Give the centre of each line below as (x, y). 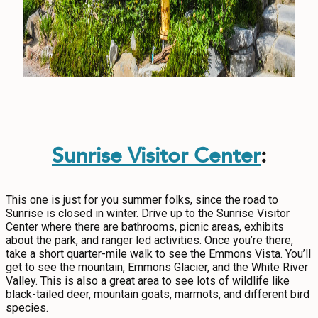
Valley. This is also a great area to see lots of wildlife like (148, 281)
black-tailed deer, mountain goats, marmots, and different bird (158, 294)
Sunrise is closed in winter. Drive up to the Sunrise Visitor (148, 213)
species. (28, 308)
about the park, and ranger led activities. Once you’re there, (149, 240)
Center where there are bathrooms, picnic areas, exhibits (145, 227)
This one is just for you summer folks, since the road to (142, 200)
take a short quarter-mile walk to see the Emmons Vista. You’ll (158, 254)
